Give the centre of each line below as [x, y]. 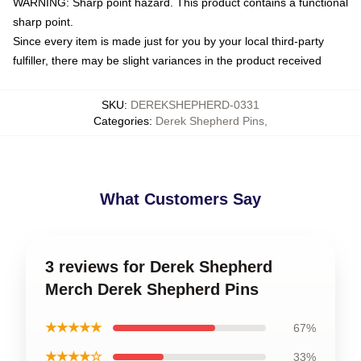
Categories [121, 121]
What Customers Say [180, 199]
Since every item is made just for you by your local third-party [168, 41]
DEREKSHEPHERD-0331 [195, 105]
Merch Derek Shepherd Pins [152, 289]
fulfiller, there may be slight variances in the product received [167, 60]
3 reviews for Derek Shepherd [159, 267]
